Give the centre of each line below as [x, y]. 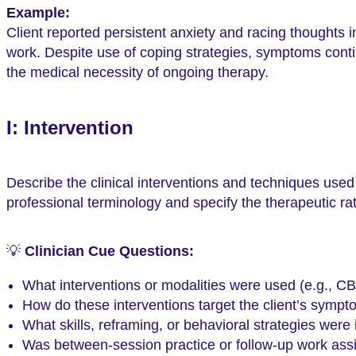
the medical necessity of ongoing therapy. [137, 73]
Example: [38, 13]
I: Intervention [70, 128]
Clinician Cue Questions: [109, 251]
